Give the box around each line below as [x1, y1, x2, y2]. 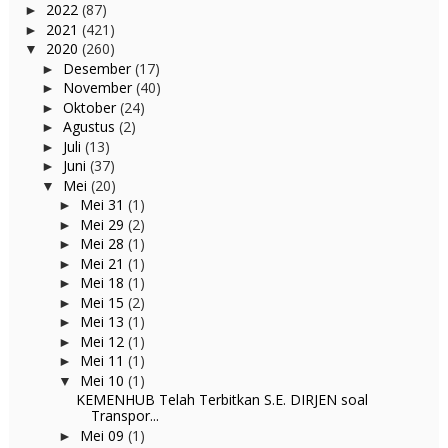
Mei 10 [79, 370, 128, 390]
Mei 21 [79, 253, 128, 273]
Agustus [62, 117, 119, 136]
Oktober [62, 97, 120, 117]
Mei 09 [79, 425, 128, 445]
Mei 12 [79, 331, 128, 351]
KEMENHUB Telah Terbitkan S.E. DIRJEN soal [75, 390, 368, 409]
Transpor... [90, 406, 159, 425]
